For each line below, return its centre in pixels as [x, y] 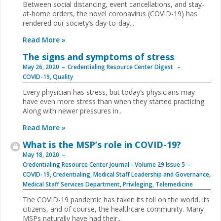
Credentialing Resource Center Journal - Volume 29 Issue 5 [104, 165]
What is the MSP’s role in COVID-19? [102, 145]
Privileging [138, 184]
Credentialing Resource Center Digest [121, 67]
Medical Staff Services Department [71, 184]
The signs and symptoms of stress [98, 57]
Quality [63, 77]
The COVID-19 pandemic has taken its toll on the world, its [116, 200]
